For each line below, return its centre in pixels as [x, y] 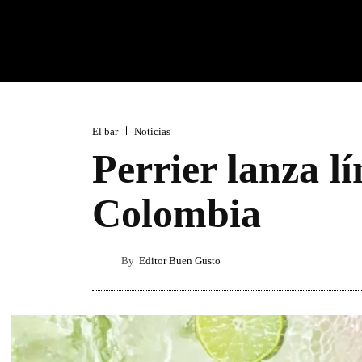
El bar [105, 131]
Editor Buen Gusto [180, 260]
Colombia [177, 213]
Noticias [152, 131]
